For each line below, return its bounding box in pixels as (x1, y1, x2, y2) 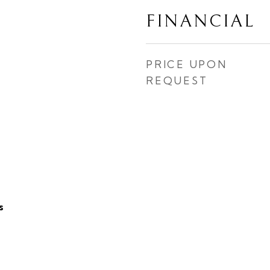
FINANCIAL (146, 11, 255, 31)
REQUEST (146, 74, 208, 87)
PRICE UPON (146, 58, 227, 71)
